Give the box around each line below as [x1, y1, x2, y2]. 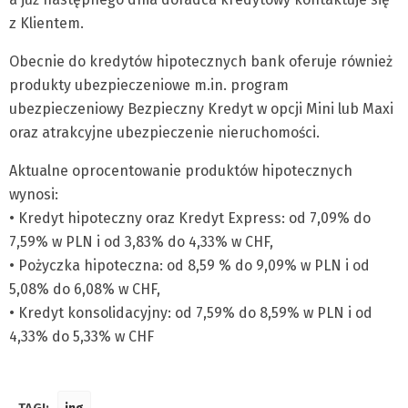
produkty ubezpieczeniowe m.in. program [9, 76, 289, 94]
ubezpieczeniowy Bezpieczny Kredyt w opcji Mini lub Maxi [9, 100, 393, 117]
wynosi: [9, 186, 58, 203]
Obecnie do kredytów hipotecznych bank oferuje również [9, 53, 393, 70]
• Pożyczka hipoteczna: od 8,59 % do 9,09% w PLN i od [9, 257, 370, 274]
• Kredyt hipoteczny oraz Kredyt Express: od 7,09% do [9, 209, 371, 227]
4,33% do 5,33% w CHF [9, 328, 154, 345]
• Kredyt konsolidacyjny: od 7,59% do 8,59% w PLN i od [9, 304, 372, 321]
